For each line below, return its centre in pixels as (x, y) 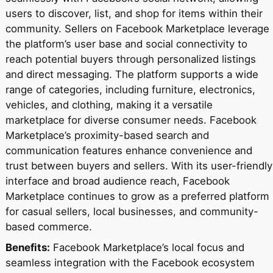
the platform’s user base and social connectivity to (126, 44)
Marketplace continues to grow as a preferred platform (137, 196)
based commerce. (48, 227)
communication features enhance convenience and (129, 151)
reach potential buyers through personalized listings (130, 59)
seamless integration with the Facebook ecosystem (130, 262)
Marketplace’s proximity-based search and (107, 135)
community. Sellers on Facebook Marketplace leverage (137, 29)
